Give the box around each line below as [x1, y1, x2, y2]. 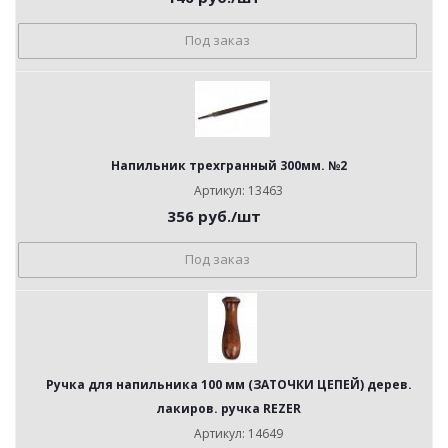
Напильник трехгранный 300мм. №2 [111, 157, 347, 174]
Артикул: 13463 [194, 182, 283, 199]
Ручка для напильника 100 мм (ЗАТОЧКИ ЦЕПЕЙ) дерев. [46, 376, 412, 393]
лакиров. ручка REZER [157, 400, 301, 417]
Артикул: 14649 [194, 425, 283, 442]
